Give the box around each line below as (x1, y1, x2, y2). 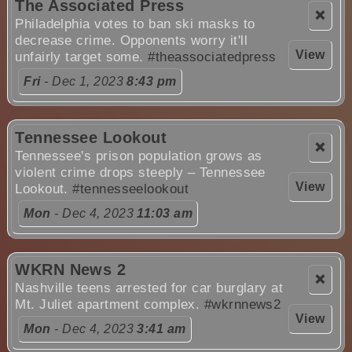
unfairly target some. (15, 49, 148, 64)
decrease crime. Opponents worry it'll (15, 32, 247, 48)
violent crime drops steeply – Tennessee (15, 164, 266, 180)
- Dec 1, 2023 (40, 74, 127, 88)
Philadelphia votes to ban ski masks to (15, 16, 255, 31)
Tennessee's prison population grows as (15, 148, 262, 163)
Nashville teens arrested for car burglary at (15, 280, 284, 296)
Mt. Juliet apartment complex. (15, 297, 204, 313)
